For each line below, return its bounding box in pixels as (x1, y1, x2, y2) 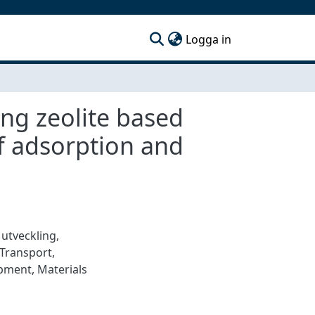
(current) (231, 30, 278, 46)
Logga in (186, 31, 231, 47)
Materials (37, 261, 87, 277)
